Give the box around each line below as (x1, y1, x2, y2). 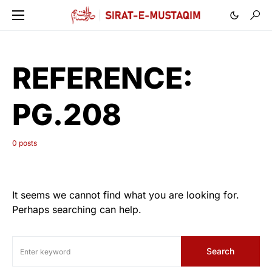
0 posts (12, 138, 37, 148)
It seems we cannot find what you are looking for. (12, 189, 239, 201)
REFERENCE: (12, 60, 193, 96)
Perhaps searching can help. (12, 203, 141, 216)
